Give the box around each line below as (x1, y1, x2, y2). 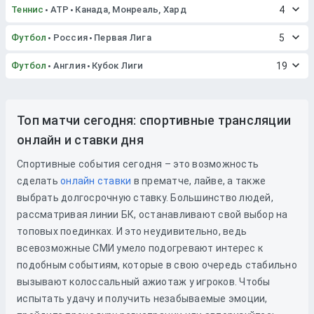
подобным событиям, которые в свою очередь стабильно (17, 259, 297, 271)
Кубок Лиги (92, 60, 144, 71)
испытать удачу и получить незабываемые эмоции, (17, 293, 268, 304)
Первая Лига (94, 32, 151, 43)
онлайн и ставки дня (17, 132, 144, 147)
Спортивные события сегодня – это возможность (17, 158, 259, 170)
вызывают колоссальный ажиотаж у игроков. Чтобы (17, 276, 271, 287)
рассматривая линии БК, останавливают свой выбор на (17, 209, 288, 220)
